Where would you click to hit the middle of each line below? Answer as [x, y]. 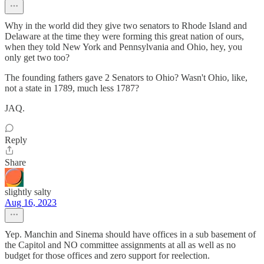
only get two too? [37, 57]
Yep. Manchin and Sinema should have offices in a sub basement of [130, 234]
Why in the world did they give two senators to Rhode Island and [126, 26]
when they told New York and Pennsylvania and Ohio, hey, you [123, 47]
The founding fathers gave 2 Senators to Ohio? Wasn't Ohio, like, [126, 77]
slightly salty [28, 192]
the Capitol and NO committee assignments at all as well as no [120, 245]
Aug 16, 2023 [31, 202]
